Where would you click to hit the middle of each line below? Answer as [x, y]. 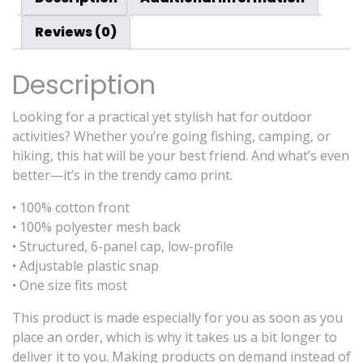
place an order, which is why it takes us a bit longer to [175, 337]
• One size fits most [70, 286]
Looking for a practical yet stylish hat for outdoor [162, 117]
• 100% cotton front [71, 208]
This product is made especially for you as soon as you [177, 318]
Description [84, 85]
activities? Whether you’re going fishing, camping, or [171, 137]
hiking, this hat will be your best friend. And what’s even [181, 156]
